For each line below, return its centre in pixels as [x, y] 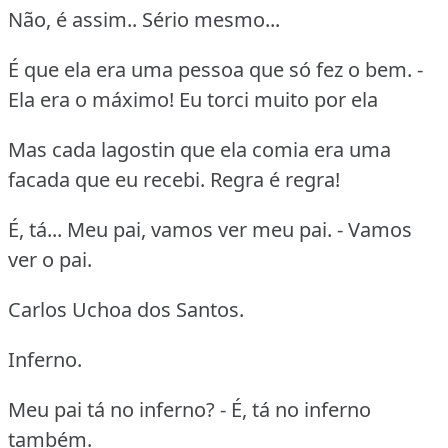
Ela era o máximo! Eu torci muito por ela [193, 99]
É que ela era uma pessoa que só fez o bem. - [215, 69]
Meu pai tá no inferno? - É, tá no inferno [189, 409]
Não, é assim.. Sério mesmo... [144, 19]
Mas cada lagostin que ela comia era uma [199, 149]
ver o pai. [50, 259]
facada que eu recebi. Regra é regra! [174, 179]
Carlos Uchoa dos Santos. [126, 309]
